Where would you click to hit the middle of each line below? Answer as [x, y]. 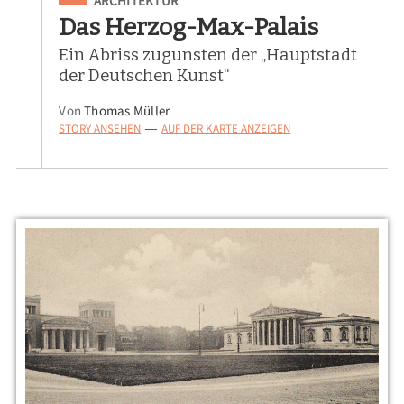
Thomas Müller [127, 110]
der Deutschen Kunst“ [145, 75]
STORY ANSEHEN [100, 128]
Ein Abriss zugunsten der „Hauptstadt [208, 55]
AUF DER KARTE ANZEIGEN [226, 128]
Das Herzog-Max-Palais [189, 27]
